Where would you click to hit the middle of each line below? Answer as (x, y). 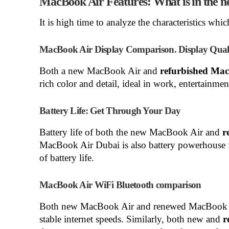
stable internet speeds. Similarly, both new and (131, 219)
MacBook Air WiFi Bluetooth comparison (120, 185)
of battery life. (67, 158)
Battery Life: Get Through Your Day (110, 111)
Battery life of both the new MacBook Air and (131, 132)
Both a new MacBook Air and (100, 71)
